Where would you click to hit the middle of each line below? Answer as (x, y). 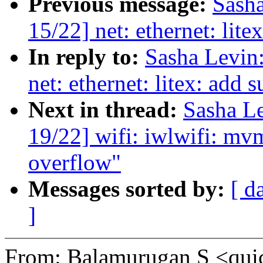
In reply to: (87, 57)
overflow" (75, 163)
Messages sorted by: (129, 189)
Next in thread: (106, 110)
